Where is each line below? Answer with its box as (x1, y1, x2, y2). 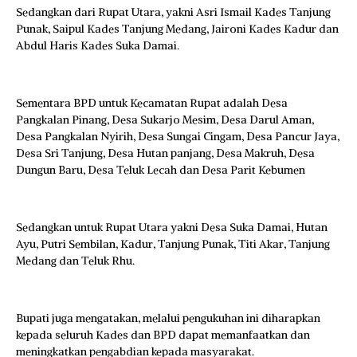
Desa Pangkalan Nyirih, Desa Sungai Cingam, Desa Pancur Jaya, (16, 129, 339, 143)
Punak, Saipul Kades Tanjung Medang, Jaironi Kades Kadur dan (16, 22, 339, 36)
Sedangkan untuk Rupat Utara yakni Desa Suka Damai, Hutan (16, 220, 328, 234)
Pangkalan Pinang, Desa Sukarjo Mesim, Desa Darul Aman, (16, 112, 314, 127)
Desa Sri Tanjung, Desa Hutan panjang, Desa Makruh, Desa (16, 146, 315, 160)
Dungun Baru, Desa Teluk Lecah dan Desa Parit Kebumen (16, 163, 305, 177)
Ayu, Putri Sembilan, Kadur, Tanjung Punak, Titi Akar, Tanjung (16, 237, 330, 251)
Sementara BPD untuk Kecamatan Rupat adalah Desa (16, 96, 288, 110)
